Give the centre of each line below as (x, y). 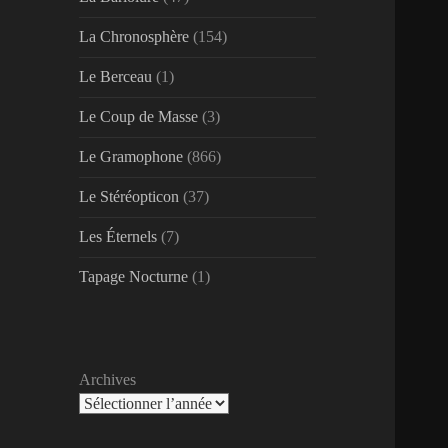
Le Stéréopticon (129, 197)
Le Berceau (116, 77)
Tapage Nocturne (134, 277)
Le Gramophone (131, 157)
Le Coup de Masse (139, 117)
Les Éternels (118, 237)
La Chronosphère (134, 37)
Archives (108, 380)
